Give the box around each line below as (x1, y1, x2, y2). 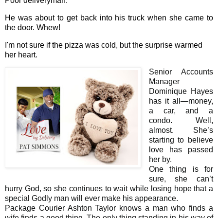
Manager (148, 77, 180, 86)
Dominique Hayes (148, 87, 213, 96)
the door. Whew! (5, 23, 60, 32)
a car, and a (148, 107, 213, 115)
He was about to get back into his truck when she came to (5, 13, 213, 22)
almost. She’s (148, 126, 213, 135)
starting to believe (148, 136, 213, 145)
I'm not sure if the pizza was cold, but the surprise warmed (5, 40, 202, 49)
